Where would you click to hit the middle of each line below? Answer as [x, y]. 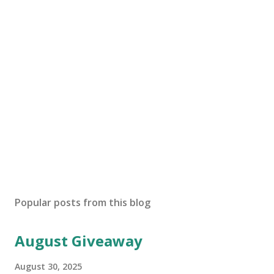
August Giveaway [79, 241]
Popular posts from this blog [83, 202]
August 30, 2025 [48, 266]
